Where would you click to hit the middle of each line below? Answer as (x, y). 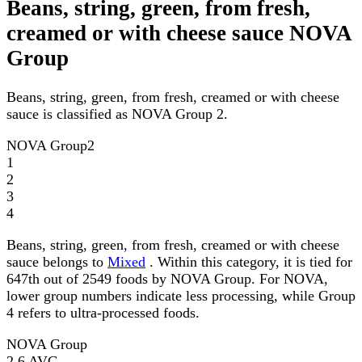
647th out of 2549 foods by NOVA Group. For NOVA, (167, 279)
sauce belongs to (57, 262)
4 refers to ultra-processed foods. (103, 313)
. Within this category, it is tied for (249, 262)
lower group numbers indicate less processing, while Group (181, 296)
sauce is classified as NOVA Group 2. (117, 114)
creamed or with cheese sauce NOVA (179, 34)
